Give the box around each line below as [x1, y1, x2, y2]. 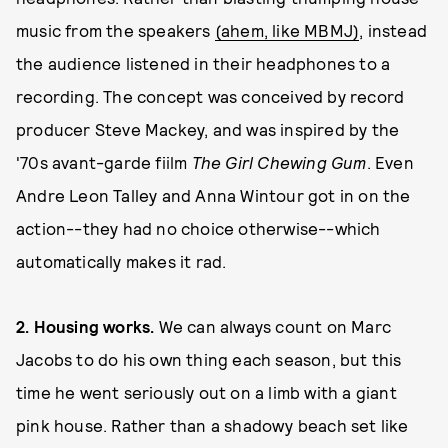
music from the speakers [16, 20, 215, 40]
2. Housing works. [16, 316, 155, 336]
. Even [366, 152, 414, 172]
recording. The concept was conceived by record [16, 86, 405, 106]
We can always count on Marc [154, 316, 392, 336]
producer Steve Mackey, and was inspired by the [16, 119, 400, 139]
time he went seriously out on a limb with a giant [16, 382, 397, 402]
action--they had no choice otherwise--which [16, 218, 381, 238]
